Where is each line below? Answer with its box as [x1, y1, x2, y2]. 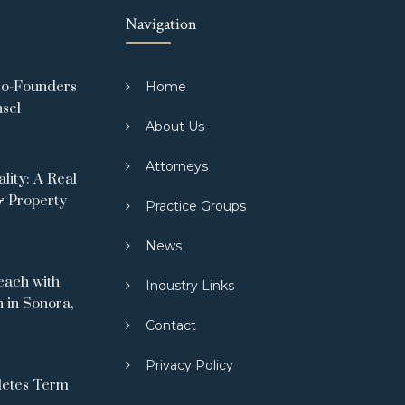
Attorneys [146, 158, 208, 174]
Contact [146, 317, 196, 334]
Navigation [126, 14, 197, 34]
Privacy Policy [146, 357, 233, 373]
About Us [146, 118, 204, 135]
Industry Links [146, 278, 234, 294]
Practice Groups [146, 198, 246, 214]
